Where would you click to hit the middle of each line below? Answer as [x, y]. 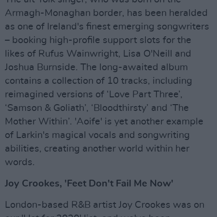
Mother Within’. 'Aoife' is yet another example [104, 122]
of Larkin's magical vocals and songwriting [97, 135]
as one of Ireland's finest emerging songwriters [107, 27]
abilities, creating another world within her [97, 149]
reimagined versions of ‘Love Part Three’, [94, 94]
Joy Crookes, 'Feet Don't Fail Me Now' [89, 184]
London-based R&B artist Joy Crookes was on [105, 205]
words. [20, 162]
